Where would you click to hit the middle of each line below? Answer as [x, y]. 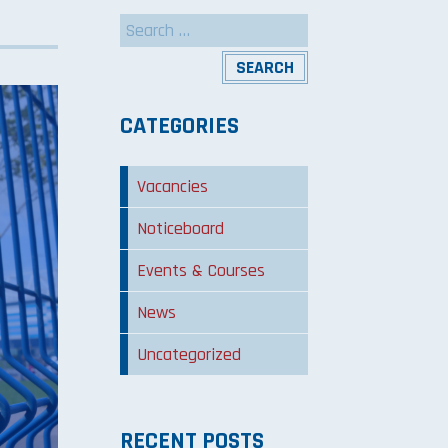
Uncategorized [189, 355]
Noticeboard [181, 229]
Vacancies [173, 187]
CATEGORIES [180, 126]
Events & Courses [201, 271]
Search [144, 20]
